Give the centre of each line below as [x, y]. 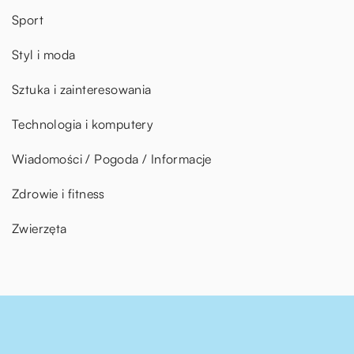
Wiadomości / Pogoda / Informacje [112, 158]
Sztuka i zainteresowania [82, 89]
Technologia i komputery [83, 124]
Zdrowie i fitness [58, 193]
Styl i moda [44, 54]
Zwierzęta [40, 228]
